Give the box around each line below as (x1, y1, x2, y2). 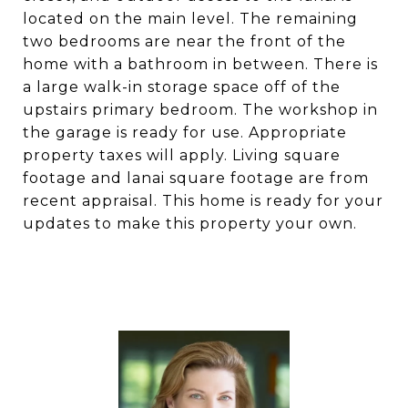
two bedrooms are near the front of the (23, 33, 346, 50)
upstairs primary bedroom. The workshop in (23, 101, 378, 118)
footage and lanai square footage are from (23, 169, 369, 187)
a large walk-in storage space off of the (23, 78, 341, 96)
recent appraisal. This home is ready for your (23, 192, 383, 209)
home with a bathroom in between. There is (23, 56, 378, 73)
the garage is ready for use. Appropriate (23, 124, 347, 141)
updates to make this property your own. (23, 215, 357, 232)
